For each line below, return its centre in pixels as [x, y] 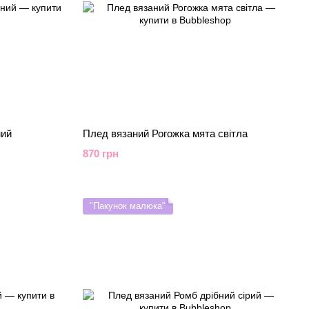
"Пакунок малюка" [127, 206]
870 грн [100, 153]
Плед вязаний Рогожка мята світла [165, 133]
